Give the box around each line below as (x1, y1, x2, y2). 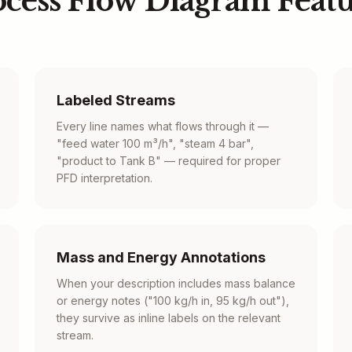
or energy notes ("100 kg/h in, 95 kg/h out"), (57, 294, 289, 307)
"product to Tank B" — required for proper (57, 154, 280, 167)
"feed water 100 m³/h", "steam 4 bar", (57, 137, 254, 150)
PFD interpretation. (57, 171, 152, 185)
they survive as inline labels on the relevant (57, 311, 280, 324)
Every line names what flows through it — (57, 119, 269, 133)
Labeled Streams (57, 92, 175, 108)
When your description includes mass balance (57, 277, 295, 290)
